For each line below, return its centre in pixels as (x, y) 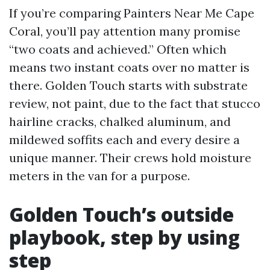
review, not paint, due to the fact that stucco (135, 103)
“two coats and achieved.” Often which (118, 49)
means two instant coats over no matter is (129, 67)
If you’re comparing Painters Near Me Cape (132, 13)
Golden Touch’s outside (121, 214)
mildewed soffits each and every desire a (124, 140)
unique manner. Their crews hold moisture (130, 158)
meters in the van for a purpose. (99, 176)
